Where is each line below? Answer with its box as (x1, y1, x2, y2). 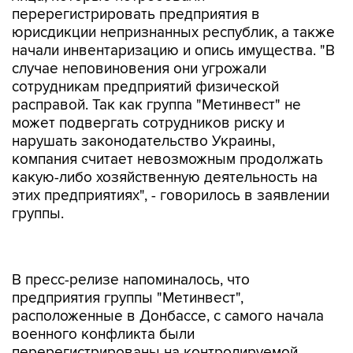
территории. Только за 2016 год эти (12, 329, 255, 347)
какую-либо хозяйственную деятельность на (12, 169, 318, 187)
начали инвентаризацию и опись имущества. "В (12, 42, 335, 60)
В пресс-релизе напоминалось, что (12, 238, 250, 256)
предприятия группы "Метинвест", (12, 256, 243, 274)
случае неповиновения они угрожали (12, 60, 266, 78)
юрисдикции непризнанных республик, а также (12, 24, 335, 42)
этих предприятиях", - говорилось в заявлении (12, 187, 329, 205)
